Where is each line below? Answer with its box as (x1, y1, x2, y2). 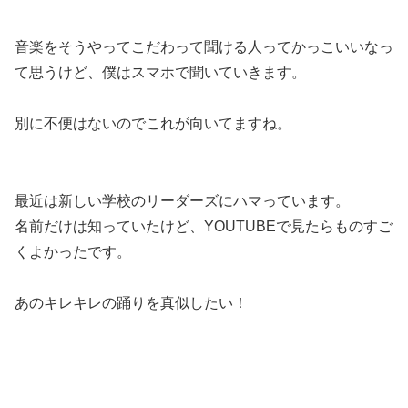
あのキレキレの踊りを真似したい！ (15, 295, 262, 311)
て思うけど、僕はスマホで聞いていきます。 (15, 64, 321, 80)
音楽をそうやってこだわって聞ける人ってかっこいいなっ (15, 38, 393, 55)
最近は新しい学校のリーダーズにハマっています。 (15, 192, 350, 209)
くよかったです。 (15, 243, 131, 260)
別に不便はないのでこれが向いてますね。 (15, 115, 306, 131)
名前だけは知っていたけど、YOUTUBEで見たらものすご (15, 218, 393, 234)
